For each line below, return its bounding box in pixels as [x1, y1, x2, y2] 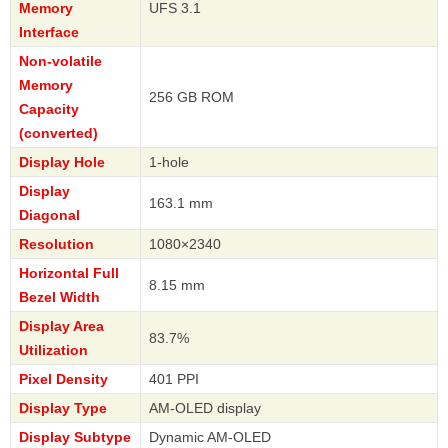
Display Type [19, 400, 107, 417]
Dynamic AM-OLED [149, 429, 271, 446]
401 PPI [149, 371, 199, 388]
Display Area [19, 318, 104, 335]
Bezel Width [19, 289, 100, 306]
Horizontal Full [19, 265, 119, 282]
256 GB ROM [149, 89, 234, 106]
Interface [19, 24, 79, 41]
